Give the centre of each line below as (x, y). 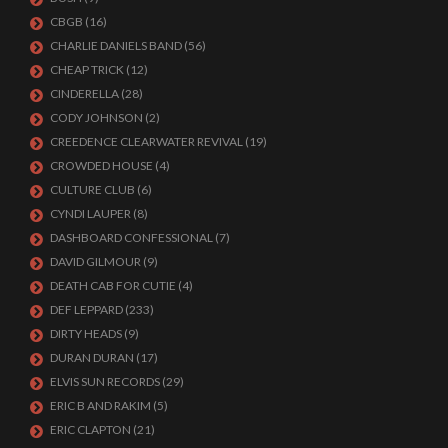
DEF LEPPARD (86, 309)
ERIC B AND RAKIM (100, 405)
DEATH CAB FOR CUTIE (113, 285)
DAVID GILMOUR (95, 261)
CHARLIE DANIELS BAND (116, 45)
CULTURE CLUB (92, 189)
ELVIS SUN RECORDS (105, 381)
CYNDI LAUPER (90, 213)
